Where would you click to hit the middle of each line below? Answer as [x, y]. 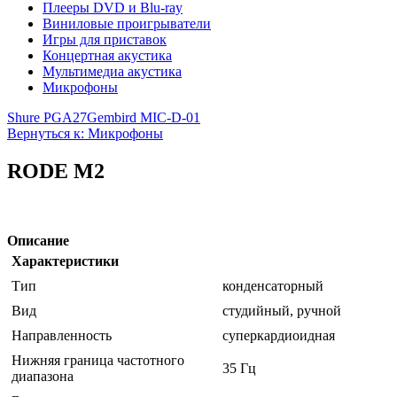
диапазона [43, 377]
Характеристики [65, 261]
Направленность [62, 336]
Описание [38, 241]
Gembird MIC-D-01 [144, 118]
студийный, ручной [282, 311]
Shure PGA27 [47, 118]
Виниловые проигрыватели [127, 24]
